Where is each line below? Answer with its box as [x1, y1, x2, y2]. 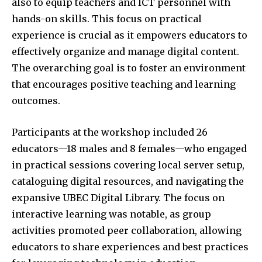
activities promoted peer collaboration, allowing [12, 224, 242, 236]
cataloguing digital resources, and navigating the [12, 175, 244, 187]
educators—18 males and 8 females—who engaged [12, 142, 247, 154]
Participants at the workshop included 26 [12, 126, 208, 138]
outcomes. [12, 94, 60, 106]
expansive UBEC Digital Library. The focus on [12, 191, 225, 204]
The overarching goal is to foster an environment [12, 61, 246, 74]
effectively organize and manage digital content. [12, 45, 239, 57]
